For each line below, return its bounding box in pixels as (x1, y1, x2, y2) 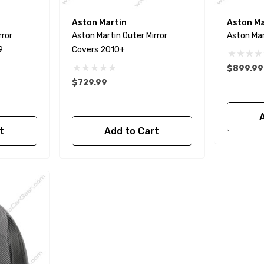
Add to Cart (104, 126, 160, 137)
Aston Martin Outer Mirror (72, 31, 168, 41)
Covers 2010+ (72, 45, 126, 55)
